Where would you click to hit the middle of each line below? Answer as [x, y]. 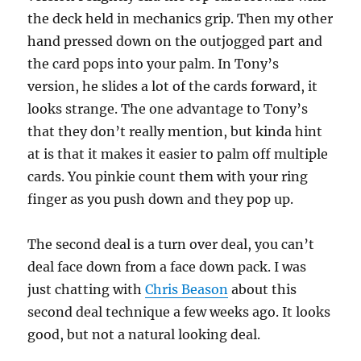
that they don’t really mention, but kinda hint [175, 131]
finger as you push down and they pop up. [161, 199]
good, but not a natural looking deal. [144, 334]
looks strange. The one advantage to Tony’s [168, 109]
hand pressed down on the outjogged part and [175, 41]
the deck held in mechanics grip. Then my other [180, 19]
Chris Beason [187, 289]
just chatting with [87, 289]
